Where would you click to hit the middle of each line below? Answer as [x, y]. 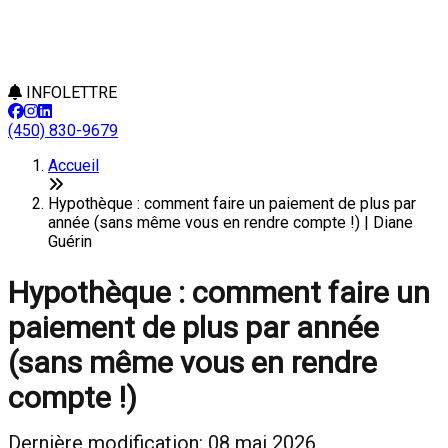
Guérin [70, 241]
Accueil [73, 165]
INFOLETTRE [69, 92]
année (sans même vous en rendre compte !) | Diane [230, 222]
